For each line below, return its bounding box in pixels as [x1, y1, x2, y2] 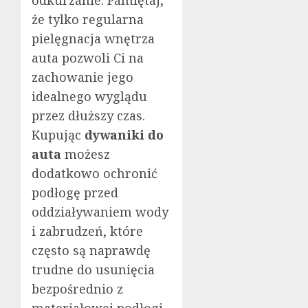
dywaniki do [85, 126, 164, 143]
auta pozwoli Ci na [32, 49, 144, 66]
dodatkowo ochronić [32, 164, 157, 181]
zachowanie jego [32, 68, 133, 85]
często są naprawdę [32, 241, 151, 258]
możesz [61, 145, 110, 162]
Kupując [32, 126, 85, 143]
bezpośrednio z [32, 280, 123, 297]
